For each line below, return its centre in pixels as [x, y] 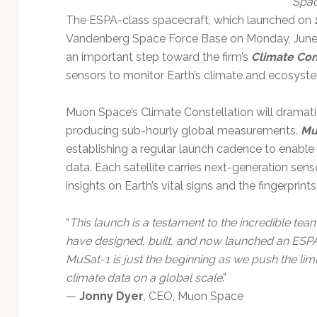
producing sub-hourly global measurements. [183, 130]
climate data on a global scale [144, 277]
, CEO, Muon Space [193, 296]
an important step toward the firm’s [158, 57]
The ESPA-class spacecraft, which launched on [190, 20]
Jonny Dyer [111, 296]
